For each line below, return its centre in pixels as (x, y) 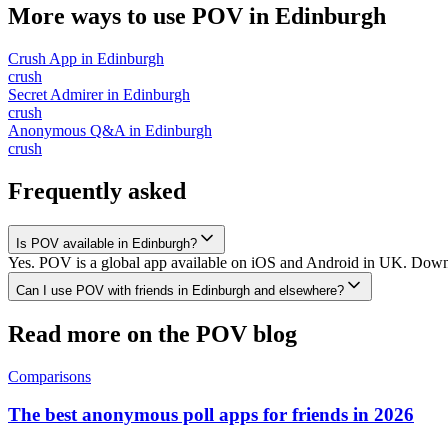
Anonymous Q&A (66, 130)
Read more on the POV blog (152, 333)
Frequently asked (97, 190)
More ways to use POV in (141, 15)
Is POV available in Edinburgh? (106, 243)
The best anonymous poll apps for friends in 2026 (211, 415)
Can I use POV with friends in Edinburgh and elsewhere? (180, 290)
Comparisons (49, 376)
